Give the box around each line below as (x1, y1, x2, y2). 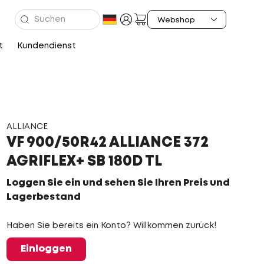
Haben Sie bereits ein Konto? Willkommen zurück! (6, 222, 216, 229)
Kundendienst (16, 42, 76, 49)
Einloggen (20, 245, 72, 253)
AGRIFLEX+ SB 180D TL (6, 156, 162, 168)
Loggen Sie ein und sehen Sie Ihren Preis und (6, 179, 230, 187)
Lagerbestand (6, 193, 81, 202)
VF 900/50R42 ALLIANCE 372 (6, 137, 209, 149)
